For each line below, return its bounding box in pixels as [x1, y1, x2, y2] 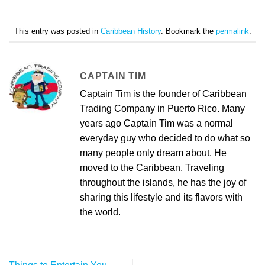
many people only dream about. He [80, 148, 227, 159]
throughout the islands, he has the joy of [80, 177, 246, 188]
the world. [80, 207, 121, 218]
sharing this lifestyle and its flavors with [80, 192, 243, 203]
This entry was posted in [14, 26, 101, 35]
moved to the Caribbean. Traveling [80, 163, 224, 173]
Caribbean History [100, 26, 161, 35]
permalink [215, 26, 249, 35]
